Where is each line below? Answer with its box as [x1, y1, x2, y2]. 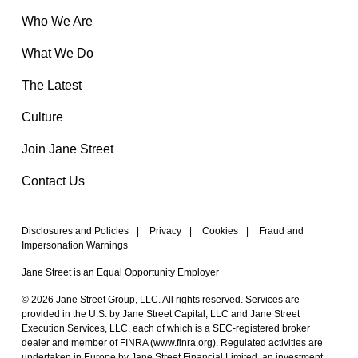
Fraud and [259, 225, 304, 237]
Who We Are [22, 14, 93, 29]
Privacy [149, 225, 181, 237]
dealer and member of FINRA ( [22, 337, 153, 349]
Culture [22, 110, 63, 125]
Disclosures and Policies [22, 225, 129, 237]
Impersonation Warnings [22, 240, 128, 252]
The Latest [22, 78, 82, 93]
